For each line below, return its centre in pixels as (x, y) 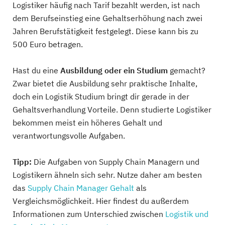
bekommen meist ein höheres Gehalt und (87, 123)
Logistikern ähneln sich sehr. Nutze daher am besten (107, 175)
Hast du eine (36, 70)
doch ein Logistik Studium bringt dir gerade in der (101, 96)
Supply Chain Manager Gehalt (81, 188)
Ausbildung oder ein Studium (115, 70)
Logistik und (187, 214)
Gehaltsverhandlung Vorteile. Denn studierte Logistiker (112, 109)
